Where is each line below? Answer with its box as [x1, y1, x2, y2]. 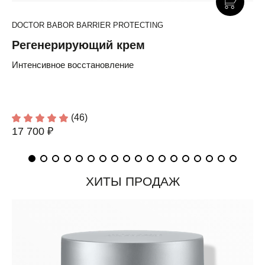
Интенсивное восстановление [12, 60, 134, 70]
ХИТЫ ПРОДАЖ [85, 174, 180, 189]
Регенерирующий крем [12, 38, 145, 52]
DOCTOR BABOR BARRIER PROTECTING [12, 21, 163, 30]
